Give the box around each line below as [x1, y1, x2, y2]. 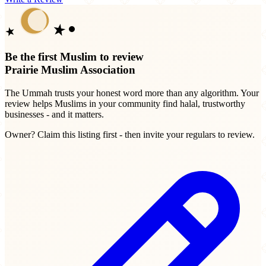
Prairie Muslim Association [5, 63, 135, 76]
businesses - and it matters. [5, 109, 104, 119]
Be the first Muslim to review [5, 50, 144, 63]
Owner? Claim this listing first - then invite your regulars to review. [5, 129, 255, 140]
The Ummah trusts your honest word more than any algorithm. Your [5, 87, 259, 98]
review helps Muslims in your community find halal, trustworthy [5, 98, 245, 109]
